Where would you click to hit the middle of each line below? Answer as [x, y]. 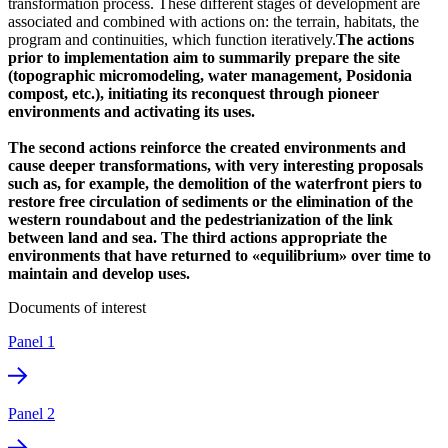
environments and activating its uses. [131, 111]
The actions [375, 39]
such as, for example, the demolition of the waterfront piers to [215, 183]
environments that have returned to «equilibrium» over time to [219, 255]
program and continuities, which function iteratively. [172, 39]
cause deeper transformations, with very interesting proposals [215, 165]
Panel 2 [31, 413]
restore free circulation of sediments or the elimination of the [210, 201]
